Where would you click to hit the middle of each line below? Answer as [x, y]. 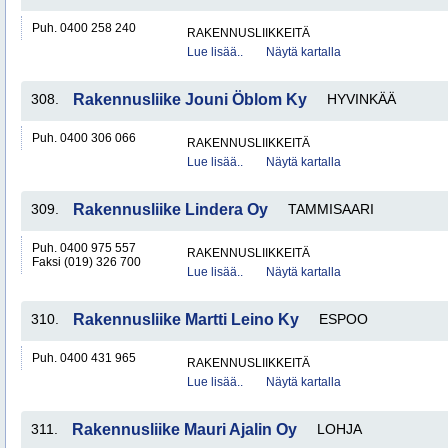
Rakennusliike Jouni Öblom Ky [190, 99]
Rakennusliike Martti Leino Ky [186, 319]
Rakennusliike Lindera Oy [170, 209]
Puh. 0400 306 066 [84, 138]
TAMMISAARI [331, 209]
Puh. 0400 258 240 [84, 28]
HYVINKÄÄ [361, 99]
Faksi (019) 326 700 [86, 262]
